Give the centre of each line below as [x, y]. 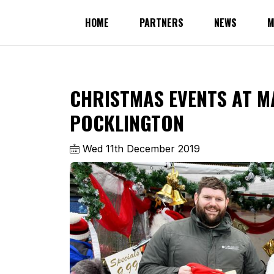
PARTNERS [161, 23]
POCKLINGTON [127, 123]
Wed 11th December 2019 [140, 149]
